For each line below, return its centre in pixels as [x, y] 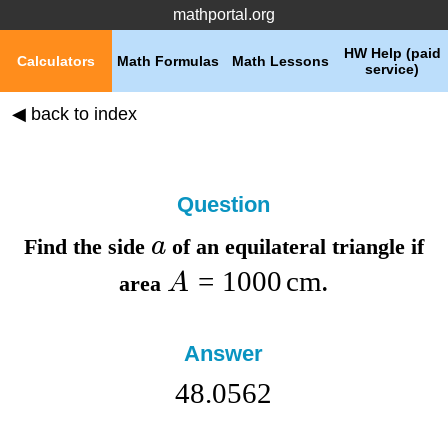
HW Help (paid [392, 53]
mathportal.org [224, 14]
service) [392, 69]
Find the [65, 246]
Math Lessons [280, 61]
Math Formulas [168, 61]
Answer [224, 353]
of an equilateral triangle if [294, 246]
